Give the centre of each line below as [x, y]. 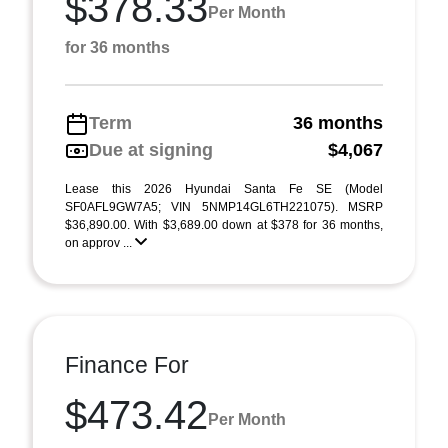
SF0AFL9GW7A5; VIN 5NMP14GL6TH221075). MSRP [224, 207]
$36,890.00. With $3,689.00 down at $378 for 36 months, [224, 225]
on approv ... [100, 243]
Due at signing [151, 150]
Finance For [127, 365]
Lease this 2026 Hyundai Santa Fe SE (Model [224, 189]
